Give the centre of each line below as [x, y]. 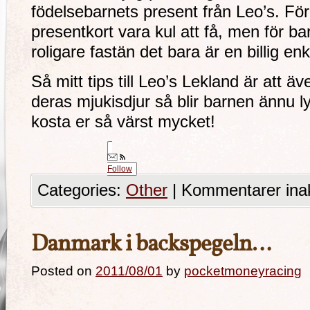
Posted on [62, 271]
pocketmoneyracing [243, 271]
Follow [120, 169]
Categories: [82, 190]
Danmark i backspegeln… [151, 245]
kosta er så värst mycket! [123, 122]
